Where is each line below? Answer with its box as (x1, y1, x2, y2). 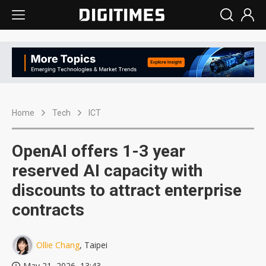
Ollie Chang (36, 239, 80, 251)
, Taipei (80, 239, 107, 251)
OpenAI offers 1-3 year (12, 141, 185, 161)
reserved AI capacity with (12, 161, 202, 181)
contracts (12, 200, 84, 220)
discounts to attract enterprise (12, 180, 242, 201)
